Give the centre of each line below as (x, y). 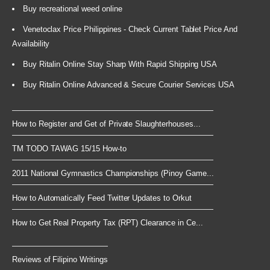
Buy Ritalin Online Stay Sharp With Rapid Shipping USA (120, 64)
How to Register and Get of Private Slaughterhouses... (106, 124)
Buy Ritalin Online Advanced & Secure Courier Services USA (129, 84)
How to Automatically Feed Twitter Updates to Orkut (102, 198)
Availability (31, 43)
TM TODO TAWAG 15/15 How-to (69, 148)
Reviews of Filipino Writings (60, 259)
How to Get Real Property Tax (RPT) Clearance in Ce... (108, 222)
